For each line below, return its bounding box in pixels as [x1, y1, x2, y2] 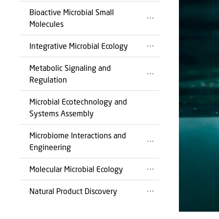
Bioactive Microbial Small [29, 7, 114, 17]
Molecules [29, 19, 64, 28]
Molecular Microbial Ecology [29, 164, 123, 174]
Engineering [29, 142, 71, 152]
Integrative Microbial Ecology [29, 41, 128, 50]
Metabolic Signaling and [29, 63, 111, 72]
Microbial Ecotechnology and [29, 97, 127, 106]
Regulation [29, 75, 67, 84]
